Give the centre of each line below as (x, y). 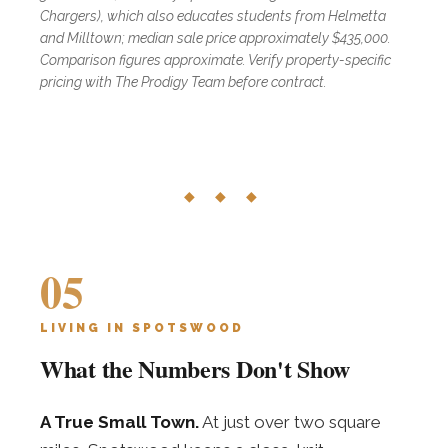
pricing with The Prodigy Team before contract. (183, 81)
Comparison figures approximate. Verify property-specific (215, 59)
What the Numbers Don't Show (195, 368)
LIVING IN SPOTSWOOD (142, 327)
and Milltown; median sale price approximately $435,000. (215, 37)
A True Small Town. (119, 421)
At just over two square (290, 421)
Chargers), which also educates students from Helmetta (213, 15)
